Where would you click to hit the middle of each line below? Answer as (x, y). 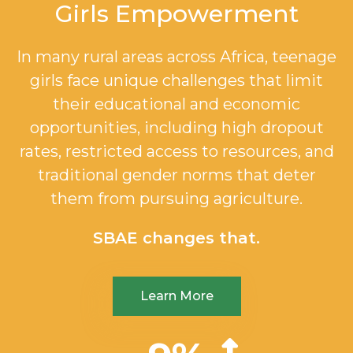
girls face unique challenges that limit (176, 81)
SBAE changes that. (176, 238)
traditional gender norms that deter (176, 175)
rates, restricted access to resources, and (176, 152)
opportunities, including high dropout (176, 128)
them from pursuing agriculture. (176, 199)
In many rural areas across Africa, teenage (176, 57)
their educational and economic (176, 104)
